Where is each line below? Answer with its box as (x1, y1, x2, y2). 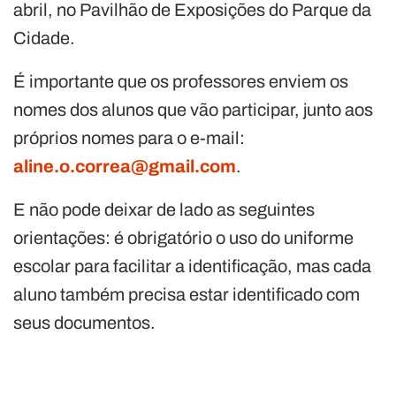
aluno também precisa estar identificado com (13, 285, 360, 305)
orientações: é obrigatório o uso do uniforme (13, 228, 354, 248)
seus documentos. (13, 313, 156, 333)
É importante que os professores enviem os (13, 72, 348, 92)
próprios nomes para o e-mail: (13, 128, 245, 148)
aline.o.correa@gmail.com (13, 156, 236, 177)
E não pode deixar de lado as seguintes (13, 200, 315, 220)
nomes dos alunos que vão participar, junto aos (13, 100, 373, 120)
